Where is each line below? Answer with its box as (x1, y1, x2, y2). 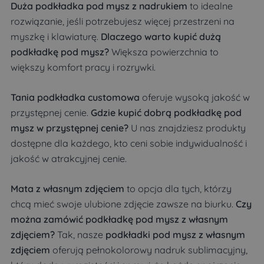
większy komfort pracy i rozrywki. (11, 61, 156, 74)
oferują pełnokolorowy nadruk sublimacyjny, (50, 244, 247, 256)
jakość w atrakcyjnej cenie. (11, 153, 127, 165)
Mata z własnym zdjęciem (11, 183, 124, 195)
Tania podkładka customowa (11, 91, 140, 104)
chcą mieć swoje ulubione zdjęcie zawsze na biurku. (11, 198, 236, 210)
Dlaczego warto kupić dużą (101, 31, 221, 43)
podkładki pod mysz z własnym (105, 229, 245, 241)
